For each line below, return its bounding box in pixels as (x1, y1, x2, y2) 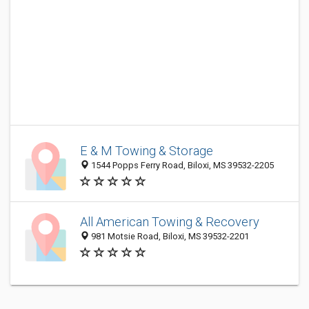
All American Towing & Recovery (80, 215, 259, 230)
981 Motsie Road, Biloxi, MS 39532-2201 (89, 231, 249, 242)
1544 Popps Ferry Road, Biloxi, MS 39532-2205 (89, 160, 274, 171)
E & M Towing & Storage (80, 143, 213, 159)
